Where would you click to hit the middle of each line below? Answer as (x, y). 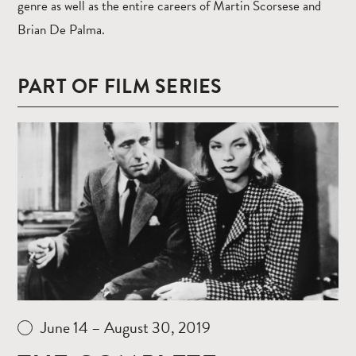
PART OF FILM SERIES (120, 86)
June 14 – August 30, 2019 (126, 328)
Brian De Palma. (61, 29)
